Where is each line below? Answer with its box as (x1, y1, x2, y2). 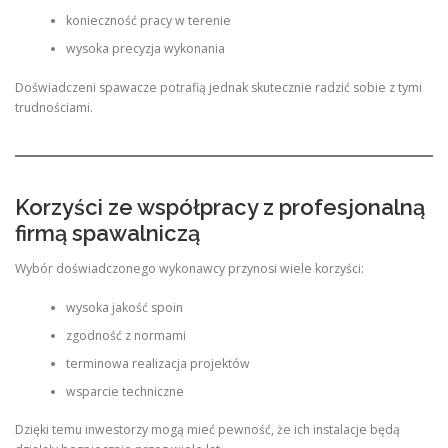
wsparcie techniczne (65, 382, 184, 400)
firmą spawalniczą (15, 220, 200, 246)
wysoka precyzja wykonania (65, 40, 225, 58)
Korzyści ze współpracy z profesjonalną (15, 194, 425, 220)
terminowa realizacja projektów (65, 354, 250, 372)
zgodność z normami (65, 326, 186, 344)
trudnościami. (15, 98, 93, 116)
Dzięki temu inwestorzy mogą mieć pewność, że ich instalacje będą (15, 420, 400, 438)
